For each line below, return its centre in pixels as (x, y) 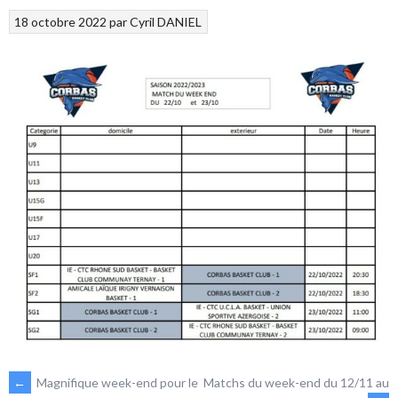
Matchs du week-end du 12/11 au (296, 382)
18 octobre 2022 (61, 21)
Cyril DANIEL (166, 21)
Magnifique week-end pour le (116, 382)
